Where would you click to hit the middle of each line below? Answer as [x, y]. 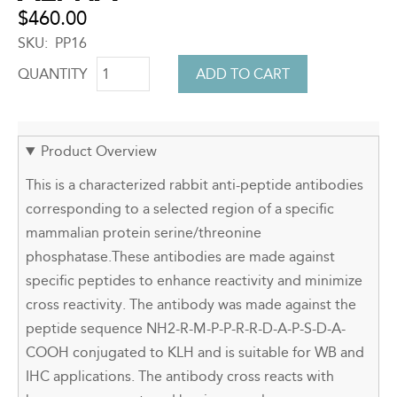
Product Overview [98, 152]
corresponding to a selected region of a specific [180, 209]
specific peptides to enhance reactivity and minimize [194, 281]
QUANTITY [53, 74]
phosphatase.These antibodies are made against [180, 257]
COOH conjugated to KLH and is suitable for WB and [195, 353]
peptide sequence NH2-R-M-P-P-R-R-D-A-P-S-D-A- [186, 329]
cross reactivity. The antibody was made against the [191, 305]
